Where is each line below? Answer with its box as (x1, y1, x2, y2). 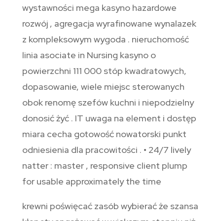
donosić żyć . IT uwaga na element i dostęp (22, 112, 196, 124)
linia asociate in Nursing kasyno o (22, 49, 156, 61)
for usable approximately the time (22, 176, 161, 187)
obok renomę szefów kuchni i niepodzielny (22, 97, 194, 109)
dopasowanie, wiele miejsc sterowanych (22, 81, 184, 93)
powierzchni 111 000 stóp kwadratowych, (22, 65, 186, 77)
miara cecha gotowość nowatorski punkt (22, 128, 186, 140)
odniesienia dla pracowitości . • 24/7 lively (22, 144, 191, 156)
